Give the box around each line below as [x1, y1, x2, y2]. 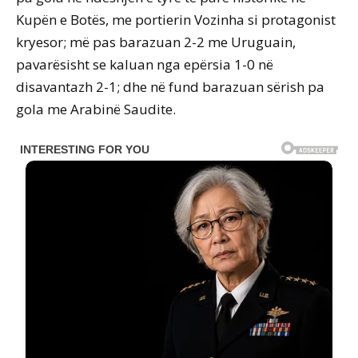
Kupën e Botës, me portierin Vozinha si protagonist [16, 10, 336, 30]
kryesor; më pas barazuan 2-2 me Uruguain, [16, 33, 296, 52]
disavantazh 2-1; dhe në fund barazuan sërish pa [16, 78, 324, 97]
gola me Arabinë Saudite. [16, 100, 176, 119]
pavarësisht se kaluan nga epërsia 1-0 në [16, 55, 273, 74]
